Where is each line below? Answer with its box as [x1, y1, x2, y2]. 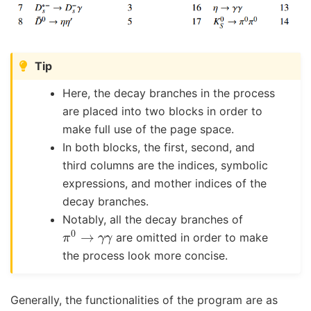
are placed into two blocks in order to [62, 104, 263, 119]
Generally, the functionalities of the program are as [10, 292, 278, 307]
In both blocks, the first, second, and [62, 140, 255, 155]
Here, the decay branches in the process [62, 86, 276, 101]
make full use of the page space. [62, 122, 235, 137]
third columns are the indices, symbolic [62, 158, 269, 173]
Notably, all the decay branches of [62, 212, 244, 227]
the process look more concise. [62, 249, 228, 263]
